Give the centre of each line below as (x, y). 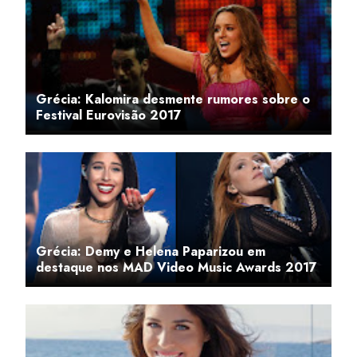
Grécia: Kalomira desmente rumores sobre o (173, 99)
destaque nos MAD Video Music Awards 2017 (177, 267)
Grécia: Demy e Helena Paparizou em (151, 251)
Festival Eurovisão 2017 (109, 115)
